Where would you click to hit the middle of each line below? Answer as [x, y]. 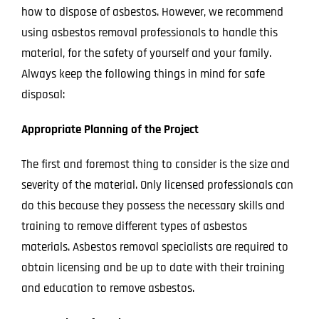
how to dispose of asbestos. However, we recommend [152, 12]
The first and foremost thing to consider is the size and [155, 164]
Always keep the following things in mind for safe [143, 74]
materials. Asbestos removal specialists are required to [155, 247]
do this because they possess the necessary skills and [153, 205]
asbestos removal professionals [128, 32]
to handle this [241, 32]
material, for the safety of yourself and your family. [146, 53]
